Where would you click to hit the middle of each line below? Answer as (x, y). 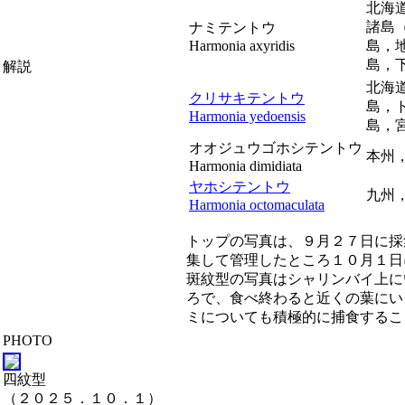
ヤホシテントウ (240, 187)
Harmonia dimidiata (245, 166)
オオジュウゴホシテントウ (276, 148)
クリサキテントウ (247, 98)
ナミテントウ (232, 28)
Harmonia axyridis (242, 46)
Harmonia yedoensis (247, 116)
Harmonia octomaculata (257, 205)
